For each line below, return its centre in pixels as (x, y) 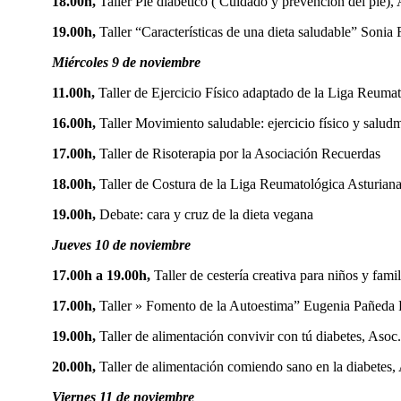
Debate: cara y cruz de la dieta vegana (206, 214)
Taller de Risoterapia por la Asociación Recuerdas (240, 153)
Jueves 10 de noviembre (121, 244)
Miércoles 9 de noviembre (126, 62)
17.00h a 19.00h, (101, 275)
